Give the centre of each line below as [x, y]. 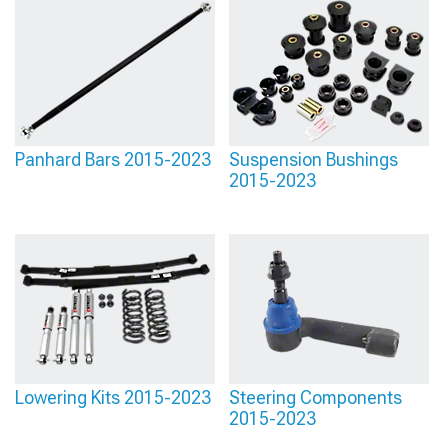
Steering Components [315, 397]
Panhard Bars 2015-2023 [113, 159]
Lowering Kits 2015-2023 [113, 397]
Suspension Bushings [313, 159]
